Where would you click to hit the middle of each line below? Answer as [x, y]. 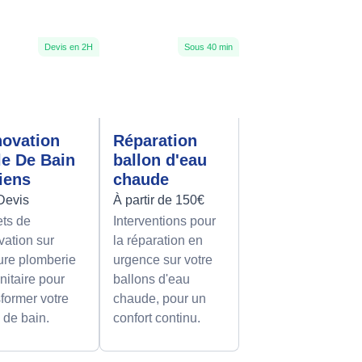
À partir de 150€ [158, 200]
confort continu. [156, 318]
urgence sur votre [162, 260]
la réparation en [158, 241]
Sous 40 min [208, 47]
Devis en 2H [68, 47]
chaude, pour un [159, 299]
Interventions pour [164, 221]
